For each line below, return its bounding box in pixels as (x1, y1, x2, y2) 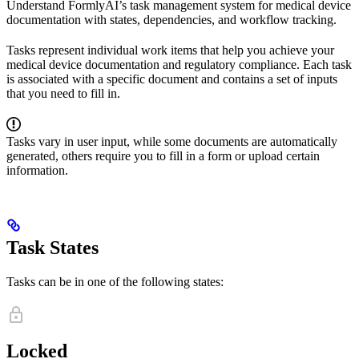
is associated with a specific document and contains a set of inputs (6, 71, 337, 86)
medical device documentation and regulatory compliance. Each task (6, 57, 352, 71)
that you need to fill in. (6, 86, 120, 100)
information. (6, 163, 68, 177)
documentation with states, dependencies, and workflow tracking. (6, 12, 337, 26)
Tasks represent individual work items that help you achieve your (6, 42, 334, 57)
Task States (6, 236, 99, 258)
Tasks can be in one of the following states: (6, 274, 224, 288)
